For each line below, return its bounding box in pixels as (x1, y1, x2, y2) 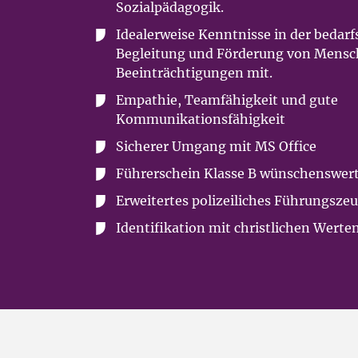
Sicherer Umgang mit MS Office (116, 138, 316, 154)
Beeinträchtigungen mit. (116, 65, 272, 81)
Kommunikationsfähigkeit (116, 111, 285, 127)
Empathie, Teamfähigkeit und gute (116, 92, 338, 108)
